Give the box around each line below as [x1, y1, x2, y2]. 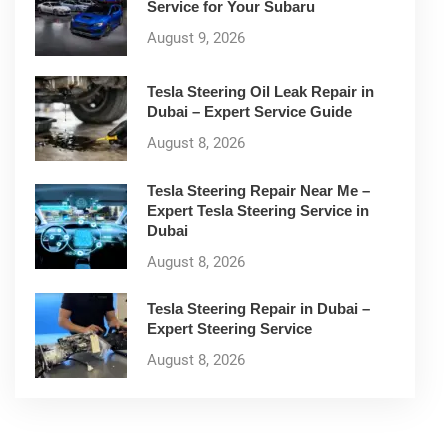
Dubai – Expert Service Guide [147, 103, 352, 121]
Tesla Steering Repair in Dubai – [147, 300, 370, 318]
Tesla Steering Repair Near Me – [147, 181, 370, 199]
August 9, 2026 [147, 29, 245, 48]
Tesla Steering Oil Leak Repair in [147, 83, 374, 101]
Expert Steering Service [147, 320, 312, 338]
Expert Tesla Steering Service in [147, 201, 369, 219]
